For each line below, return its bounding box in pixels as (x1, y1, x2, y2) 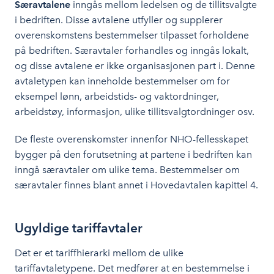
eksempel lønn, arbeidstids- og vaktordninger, (15, 91, 219, 102)
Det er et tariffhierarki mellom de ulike (15, 247, 183, 259)
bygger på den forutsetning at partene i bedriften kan (15, 149, 252, 160)
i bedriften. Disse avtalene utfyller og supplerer (15, 14, 223, 26)
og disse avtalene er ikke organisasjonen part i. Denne (15, 60, 255, 72)
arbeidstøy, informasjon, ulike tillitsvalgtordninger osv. (15, 106, 254, 117)
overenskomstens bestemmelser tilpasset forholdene (15, 29, 249, 41)
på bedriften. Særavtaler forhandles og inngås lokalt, (15, 45, 249, 56)
